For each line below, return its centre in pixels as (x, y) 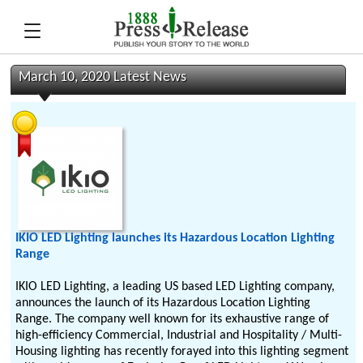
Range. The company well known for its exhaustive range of (173, 319)
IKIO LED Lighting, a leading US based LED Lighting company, (175, 287)
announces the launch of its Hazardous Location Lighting (163, 303)
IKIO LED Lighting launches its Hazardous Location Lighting (175, 238)
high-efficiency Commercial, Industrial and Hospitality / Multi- (179, 335)
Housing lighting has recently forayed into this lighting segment (182, 352)
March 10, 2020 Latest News (103, 77)
